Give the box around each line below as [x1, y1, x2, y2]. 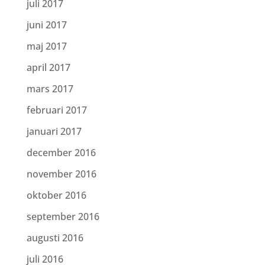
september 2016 [26, 210, 99, 223]
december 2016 [26, 146, 96, 159]
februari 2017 [26, 104, 87, 117]
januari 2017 [26, 125, 82, 138]
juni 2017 [26, 18, 67, 31]
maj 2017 [26, 40, 67, 53]
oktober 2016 [26, 189, 86, 202]
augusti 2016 [26, 231, 83, 244]
